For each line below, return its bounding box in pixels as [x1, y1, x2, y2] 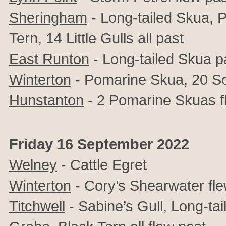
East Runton [9, 50, 89, 67]
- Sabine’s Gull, [65, 198, 171, 214]
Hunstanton [9, 92, 84, 108]
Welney [9, 156, 57, 173]
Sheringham [9, 9, 87, 26]
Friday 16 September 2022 [9, 136, 189, 152]
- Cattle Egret [57, 156, 147, 173]
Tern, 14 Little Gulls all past [9, 30, 184, 46]
